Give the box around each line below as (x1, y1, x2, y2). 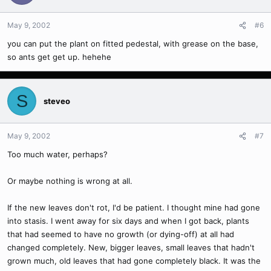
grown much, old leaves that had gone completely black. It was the (7, 256, 261, 266)
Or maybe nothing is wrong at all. (7, 176, 132, 186)
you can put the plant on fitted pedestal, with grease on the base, (7, 39, 258, 48)
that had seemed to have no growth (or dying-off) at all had (7, 229, 234, 239)
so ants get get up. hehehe (7, 52, 111, 62)
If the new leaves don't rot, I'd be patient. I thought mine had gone (7, 203, 260, 212)
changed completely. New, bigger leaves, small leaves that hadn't (7, 243, 255, 252)
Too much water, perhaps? (7, 149, 108, 159)
